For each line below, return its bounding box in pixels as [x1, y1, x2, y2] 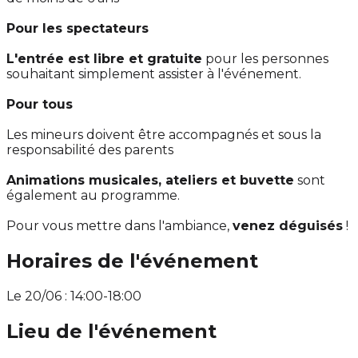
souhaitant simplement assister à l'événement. [6, 66, 301, 82]
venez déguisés [233, 218, 343, 234]
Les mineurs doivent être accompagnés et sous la [6, 127, 321, 143]
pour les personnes [202, 51, 328, 67]
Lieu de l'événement [6, 319, 217, 343]
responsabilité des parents [6, 142, 173, 158]
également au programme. [6, 188, 180, 204]
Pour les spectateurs [6, 21, 149, 37]
